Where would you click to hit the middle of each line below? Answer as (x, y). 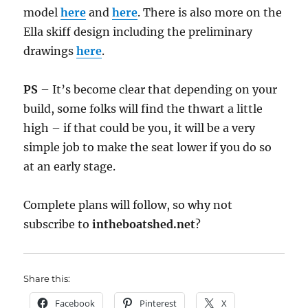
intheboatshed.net (144, 224)
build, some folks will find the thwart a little (143, 108)
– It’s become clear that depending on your (158, 89)
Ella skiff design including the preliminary (138, 31)
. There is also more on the (210, 12)
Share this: (47, 278)
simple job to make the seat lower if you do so (148, 147)
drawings (50, 51)
